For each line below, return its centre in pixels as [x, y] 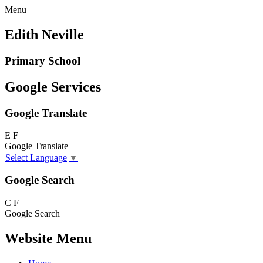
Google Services [53, 87]
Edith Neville [44, 34]
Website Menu [48, 239]
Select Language [36, 157]
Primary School [43, 60]
